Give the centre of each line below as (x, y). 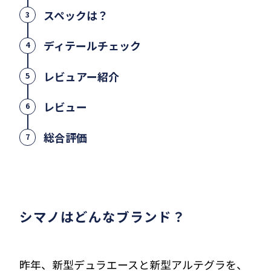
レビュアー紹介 (82, 76)
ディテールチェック (93, 46)
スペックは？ (76, 15)
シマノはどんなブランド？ (103, 216)
